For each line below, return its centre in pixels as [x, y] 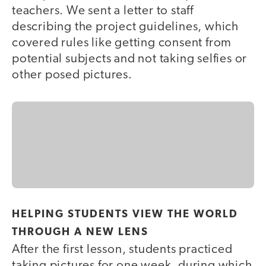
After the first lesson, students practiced [122, 250]
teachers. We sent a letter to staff [103, 11]
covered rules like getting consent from [122, 43]
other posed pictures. [72, 75]
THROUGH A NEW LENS [80, 233]
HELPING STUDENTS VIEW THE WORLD [125, 215]
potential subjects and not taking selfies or [130, 59]
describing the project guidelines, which [125, 27]
